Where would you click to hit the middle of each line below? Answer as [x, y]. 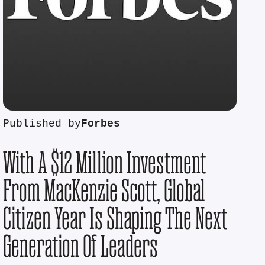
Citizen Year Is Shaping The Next [115, 218]
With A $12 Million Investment [105, 162]
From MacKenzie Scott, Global [104, 190]
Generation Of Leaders [81, 245]
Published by [42, 124]
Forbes [101, 124]
